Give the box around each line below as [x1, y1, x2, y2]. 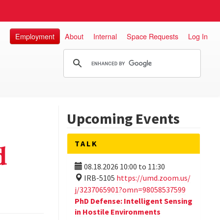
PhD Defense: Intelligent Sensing [74, 196, 192, 206]
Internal [93, 31, 117, 41]
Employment [15, 31, 55, 41]
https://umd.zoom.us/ [116, 173, 191, 183]
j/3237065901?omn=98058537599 [74, 185, 186, 194]
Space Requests [127, 31, 178, 41]
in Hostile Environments [74, 207, 161, 217]
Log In [188, 31, 208, 41]
